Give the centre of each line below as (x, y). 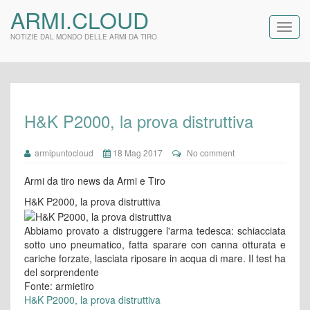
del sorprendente (62, 272)
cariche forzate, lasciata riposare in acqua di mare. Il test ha (155, 258)
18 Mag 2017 (137, 153)
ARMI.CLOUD (80, 19)
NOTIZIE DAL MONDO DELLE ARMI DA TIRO (84, 37)
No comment (211, 153)
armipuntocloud (62, 153)
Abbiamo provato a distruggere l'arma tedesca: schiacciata (155, 231)
